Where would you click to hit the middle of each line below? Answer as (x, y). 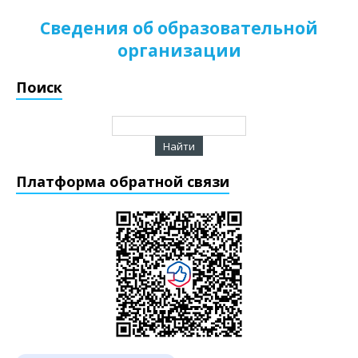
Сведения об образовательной (179, 28)
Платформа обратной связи (123, 181)
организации (179, 50)
